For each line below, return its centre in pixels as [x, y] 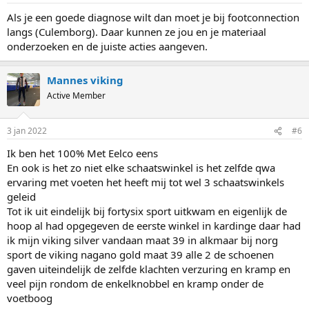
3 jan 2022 [27, 131]
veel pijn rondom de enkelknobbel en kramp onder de [135, 283]
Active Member [76, 95]
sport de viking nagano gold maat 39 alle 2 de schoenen [140, 255]
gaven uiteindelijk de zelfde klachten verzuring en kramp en [149, 269]
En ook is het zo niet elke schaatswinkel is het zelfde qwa [141, 168]
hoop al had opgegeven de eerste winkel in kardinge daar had [154, 226]
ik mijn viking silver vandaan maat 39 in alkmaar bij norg [142, 240]
